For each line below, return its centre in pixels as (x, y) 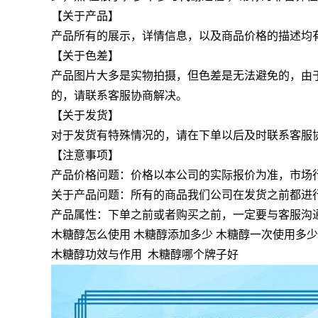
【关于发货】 (85, 116)
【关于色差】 (85, 56)
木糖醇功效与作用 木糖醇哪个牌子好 (145, 255)
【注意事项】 (85, 155)
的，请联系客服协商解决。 (119, 96)
